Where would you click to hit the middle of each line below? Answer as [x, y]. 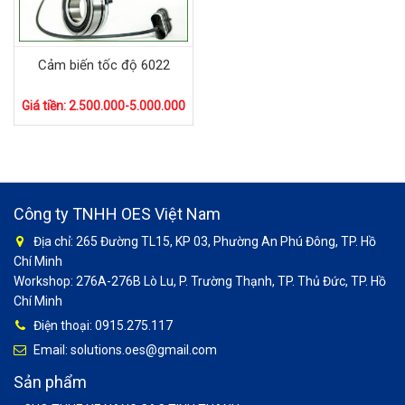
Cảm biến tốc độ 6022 [104, 66]
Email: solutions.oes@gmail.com [124, 349]
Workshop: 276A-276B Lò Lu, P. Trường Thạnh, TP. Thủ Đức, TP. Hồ [200, 281]
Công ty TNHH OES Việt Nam [117, 213]
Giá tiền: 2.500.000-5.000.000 [104, 106]
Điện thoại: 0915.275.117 [102, 325]
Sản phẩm [50, 381]
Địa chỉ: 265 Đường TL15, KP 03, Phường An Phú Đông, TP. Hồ [203, 241]
